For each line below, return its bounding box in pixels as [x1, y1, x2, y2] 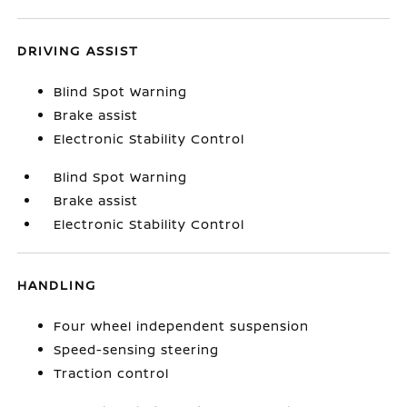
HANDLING [17, 276, 97, 293]
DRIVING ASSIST [17, 42, 140, 59]
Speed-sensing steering [54, 341, 220, 358]
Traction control [54, 364, 170, 382]
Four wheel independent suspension [54, 317, 310, 334]
